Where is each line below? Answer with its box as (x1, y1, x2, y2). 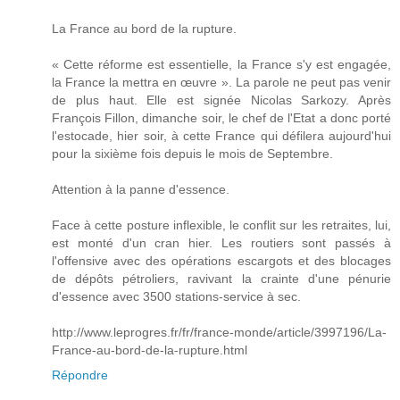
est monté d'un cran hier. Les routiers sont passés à (52, 236, 391, 251)
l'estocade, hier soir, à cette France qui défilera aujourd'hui (52, 129, 391, 144)
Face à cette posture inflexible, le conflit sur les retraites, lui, (52, 218, 391, 233)
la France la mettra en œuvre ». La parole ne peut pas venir (52, 75, 391, 90)
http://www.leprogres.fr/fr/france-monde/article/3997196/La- (52, 325, 387, 340)
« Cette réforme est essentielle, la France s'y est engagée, (52, 57, 391, 72)
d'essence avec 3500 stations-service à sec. (52, 289, 301, 304)
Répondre (52, 368, 108, 383)
